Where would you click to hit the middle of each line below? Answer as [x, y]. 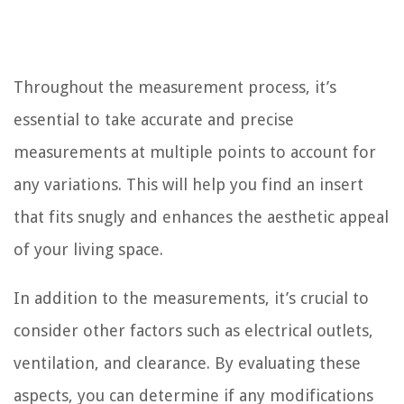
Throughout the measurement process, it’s [175, 87]
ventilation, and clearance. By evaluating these [187, 363]
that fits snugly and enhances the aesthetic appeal [201, 216]
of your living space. [88, 249]
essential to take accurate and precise [154, 119]
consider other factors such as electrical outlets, [193, 330]
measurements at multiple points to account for [195, 151]
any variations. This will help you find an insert [188, 184]
